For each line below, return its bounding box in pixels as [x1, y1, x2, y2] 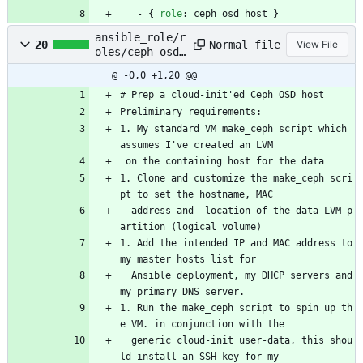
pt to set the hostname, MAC [120, 189, 273, 201]
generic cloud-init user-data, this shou [120, 335, 131, 347]
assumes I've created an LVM [120, 139, 273, 152]
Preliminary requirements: [120, 106, 262, 118]
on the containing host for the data [126, 156, 324, 168]
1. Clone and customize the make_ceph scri [120, 173, 352, 185]
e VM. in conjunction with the [120, 318, 284, 331]
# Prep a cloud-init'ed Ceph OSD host [120, 89, 324, 101]
